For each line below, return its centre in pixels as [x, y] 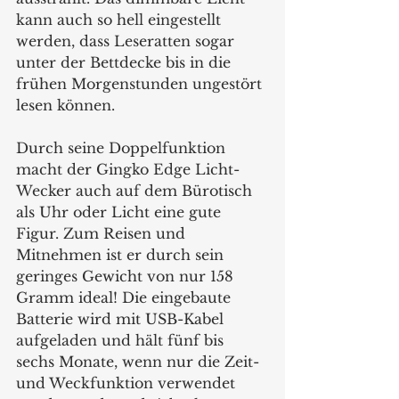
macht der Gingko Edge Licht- [128, 169]
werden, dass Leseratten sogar [127, 41]
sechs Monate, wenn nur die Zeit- [140, 361]
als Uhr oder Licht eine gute [121, 212]
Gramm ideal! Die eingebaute [126, 297]
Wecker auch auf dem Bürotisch [136, 190]
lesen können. [68, 105]
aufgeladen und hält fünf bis [122, 340]
